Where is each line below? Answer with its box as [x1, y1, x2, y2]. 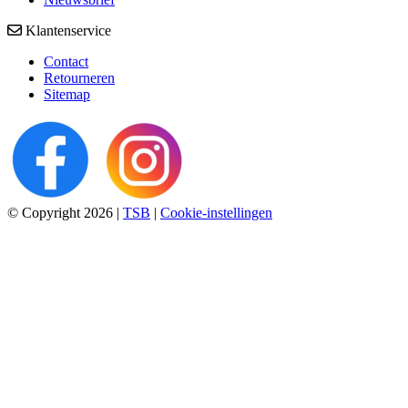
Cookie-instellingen [160, 205, 272, 221]
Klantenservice [22, 23, 111, 39]
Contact [44, 54, 88, 70]
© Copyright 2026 [7, 205, 117, 221]
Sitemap [44, 87, 90, 103]
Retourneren [44, 70, 115, 87]
